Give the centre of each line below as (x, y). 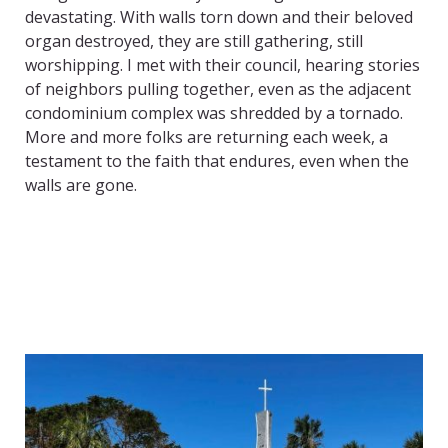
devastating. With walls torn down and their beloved (219, 17)
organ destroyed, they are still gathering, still (194, 41)
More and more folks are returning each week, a (206, 137)
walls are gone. (81, 185)
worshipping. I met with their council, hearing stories (222, 65)
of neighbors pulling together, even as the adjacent (218, 89)
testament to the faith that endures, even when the (217, 161)
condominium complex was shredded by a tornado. (214, 113)
